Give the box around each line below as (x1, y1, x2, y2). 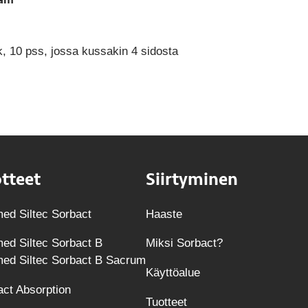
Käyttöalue (145, 265, 200, 279)
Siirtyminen (145, 168, 238, 190)
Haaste (145, 207, 182, 221)
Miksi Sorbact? (145, 236, 223, 250)
